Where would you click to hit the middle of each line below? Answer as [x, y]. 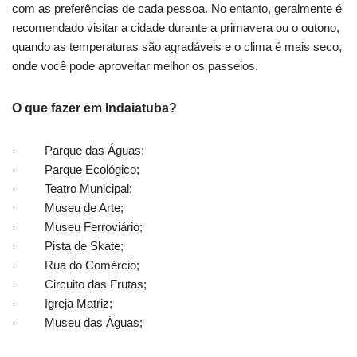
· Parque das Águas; [78, 151]
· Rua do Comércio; [76, 265]
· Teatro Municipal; [72, 189]
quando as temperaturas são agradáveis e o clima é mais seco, [177, 47]
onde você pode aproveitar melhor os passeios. [135, 66]
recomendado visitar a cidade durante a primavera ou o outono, [176, 28]
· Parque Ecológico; [76, 170]
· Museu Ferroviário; [77, 227]
